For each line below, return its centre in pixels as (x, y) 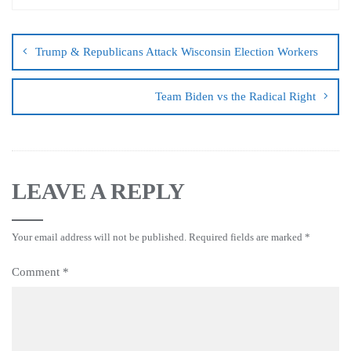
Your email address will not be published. (99, 237)
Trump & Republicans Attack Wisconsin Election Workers (177, 51)
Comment (37, 271)
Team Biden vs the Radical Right (235, 96)
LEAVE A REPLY (98, 191)
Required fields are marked (247, 237)
